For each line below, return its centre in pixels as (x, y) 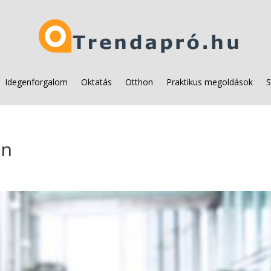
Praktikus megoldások (210, 82)
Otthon (139, 82)
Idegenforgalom (36, 82)
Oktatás (96, 82)
